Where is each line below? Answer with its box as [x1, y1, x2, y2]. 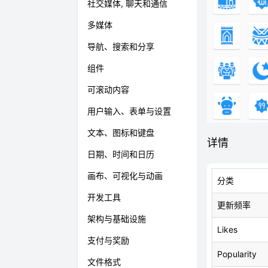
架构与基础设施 [87, 214, 146, 224]
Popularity [217, 249, 257, 259]
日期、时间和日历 [87, 149, 154, 159]
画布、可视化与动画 [87, 170, 163, 181]
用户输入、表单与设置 [87, 106, 171, 116]
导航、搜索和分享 [87, 41, 154, 51]
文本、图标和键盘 [87, 127, 154, 138]
